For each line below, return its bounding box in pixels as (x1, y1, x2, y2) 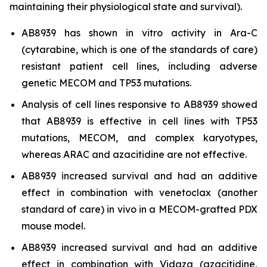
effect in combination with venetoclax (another (21, 187, 257, 198)
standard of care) (21, 203, 107, 215)
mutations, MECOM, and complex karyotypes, (21, 132, 257, 144)
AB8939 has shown (21, 27, 126, 39)
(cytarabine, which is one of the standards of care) (21, 44, 257, 55)
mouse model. (21, 220, 85, 232)
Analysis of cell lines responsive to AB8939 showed (21, 98, 257, 110)
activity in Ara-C (163, 27, 257, 39)
